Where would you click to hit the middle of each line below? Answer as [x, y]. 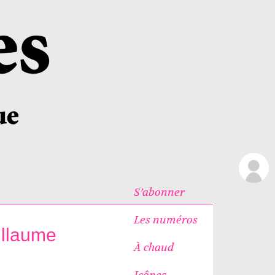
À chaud [153, 247]
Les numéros [165, 219]
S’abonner [159, 192]
